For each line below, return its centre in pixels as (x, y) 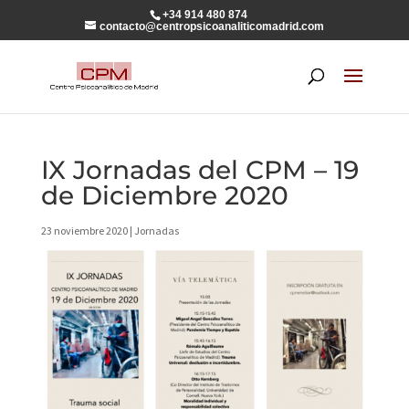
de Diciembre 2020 (164, 195)
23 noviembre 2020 (84, 231)
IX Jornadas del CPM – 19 (199, 170)
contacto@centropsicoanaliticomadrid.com (211, 26)
